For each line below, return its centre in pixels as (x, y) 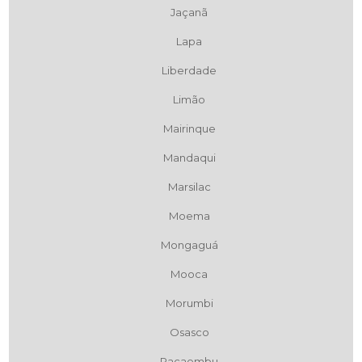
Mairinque (189, 129)
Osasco (189, 333)
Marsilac (189, 187)
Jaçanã (189, 13)
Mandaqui (189, 158)
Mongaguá (189, 245)
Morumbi (189, 303)
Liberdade (189, 71)
